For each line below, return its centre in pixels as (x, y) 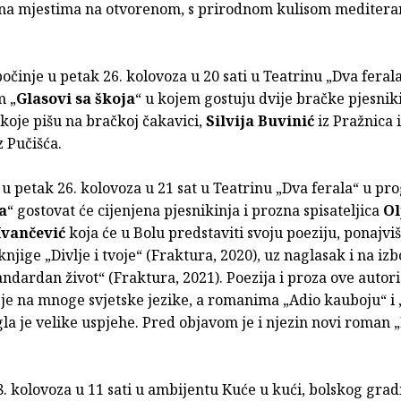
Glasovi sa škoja (76, 98)
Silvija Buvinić (260, 120)
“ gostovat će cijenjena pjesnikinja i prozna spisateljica (195, 210)
